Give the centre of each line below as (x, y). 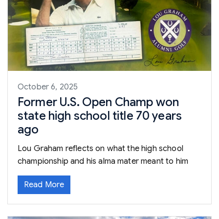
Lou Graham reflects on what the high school (100, 149)
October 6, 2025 (48, 87)
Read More (44, 185)
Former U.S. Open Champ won (99, 102)
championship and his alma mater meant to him (103, 162)
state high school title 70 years (100, 116)
